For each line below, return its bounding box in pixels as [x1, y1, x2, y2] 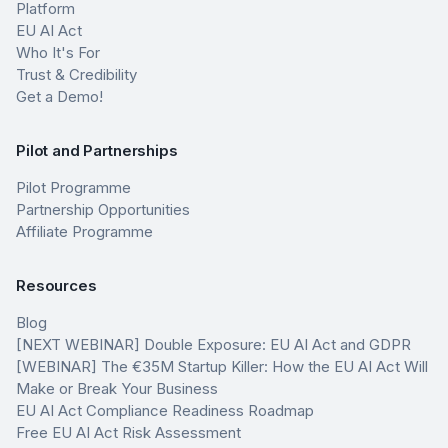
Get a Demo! [16, 87, 103, 106]
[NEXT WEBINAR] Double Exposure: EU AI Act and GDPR [16, 335, 411, 354]
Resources [16, 276, 97, 295]
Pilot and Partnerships [16, 141, 178, 160]
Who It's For [16, 43, 100, 62]
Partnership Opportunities [16, 200, 190, 219]
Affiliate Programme [16, 222, 153, 241]
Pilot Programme [16, 178, 131, 197]
